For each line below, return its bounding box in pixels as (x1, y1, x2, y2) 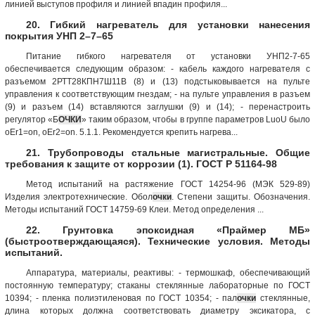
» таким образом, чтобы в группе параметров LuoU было (82, 114, 311, 124)
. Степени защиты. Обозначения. (171, 191, 311, 202)
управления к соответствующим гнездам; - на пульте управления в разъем (5, 89, 310, 99)
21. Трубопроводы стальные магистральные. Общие (26, 146, 310, 158)
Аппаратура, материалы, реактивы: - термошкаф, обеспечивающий (26, 267, 310, 278)
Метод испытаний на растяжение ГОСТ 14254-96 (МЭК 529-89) (26, 179, 310, 189)
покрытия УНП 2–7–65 (5, 30, 113, 41)
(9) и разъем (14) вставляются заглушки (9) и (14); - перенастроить (5, 101, 310, 112)
